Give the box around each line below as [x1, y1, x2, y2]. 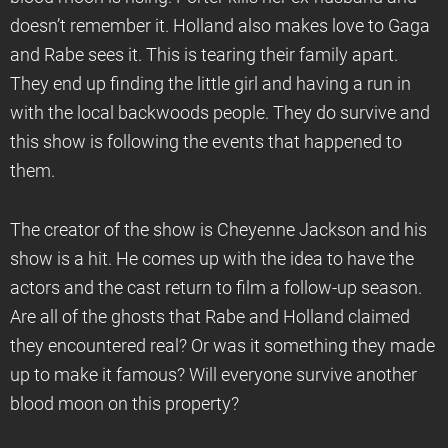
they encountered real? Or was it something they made [10, 336, 435, 356]
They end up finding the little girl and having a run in [10, 74, 411, 94]
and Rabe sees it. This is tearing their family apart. [10, 45, 398, 65]
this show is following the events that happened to [10, 132, 402, 152]
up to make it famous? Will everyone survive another [10, 365, 417, 385]
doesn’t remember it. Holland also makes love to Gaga [10, 16, 430, 36]
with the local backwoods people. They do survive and [10, 103, 430, 123]
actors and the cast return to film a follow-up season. [10, 278, 422, 298]
